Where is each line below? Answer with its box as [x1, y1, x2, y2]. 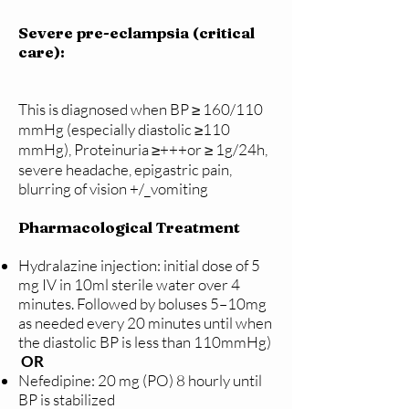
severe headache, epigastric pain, [18, 160, 232, 180]
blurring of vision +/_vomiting [18, 179, 211, 199]
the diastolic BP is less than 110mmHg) [18, 332, 271, 352]
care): [18, 42, 65, 62]
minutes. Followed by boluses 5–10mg [18, 294, 267, 314]
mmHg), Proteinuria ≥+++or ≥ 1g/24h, [18, 140, 267, 160]
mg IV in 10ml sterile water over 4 [18, 275, 240, 295]
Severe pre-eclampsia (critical [18, 23, 255, 43]
